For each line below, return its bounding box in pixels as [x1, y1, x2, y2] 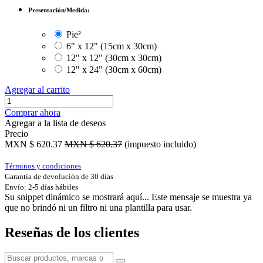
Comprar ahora [5, 107, 60, 117]
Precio [5, 128, 28, 139]
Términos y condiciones [5, 161, 81, 170]
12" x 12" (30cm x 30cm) [66, 52, 161, 63]
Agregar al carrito [5, 84, 70, 95]
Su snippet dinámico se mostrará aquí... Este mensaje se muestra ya [5, 191, 252, 202]
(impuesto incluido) [124, 139, 196, 149]
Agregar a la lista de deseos [5, 117, 106, 128]
